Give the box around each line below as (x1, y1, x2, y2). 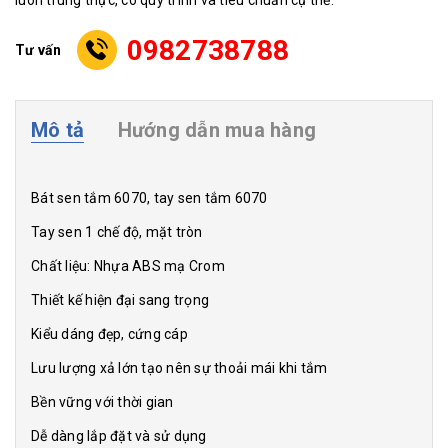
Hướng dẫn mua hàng (117, 118, 316, 142)
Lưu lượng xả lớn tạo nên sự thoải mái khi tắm (31, 360, 328, 376)
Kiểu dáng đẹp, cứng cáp (31, 326, 188, 342)
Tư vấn (15, 41, 62, 58)
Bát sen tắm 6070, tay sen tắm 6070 (31, 190, 268, 206)
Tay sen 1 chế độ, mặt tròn (31, 224, 203, 240)
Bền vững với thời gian (31, 394, 174, 410)
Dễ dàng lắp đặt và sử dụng (31, 428, 207, 444)
